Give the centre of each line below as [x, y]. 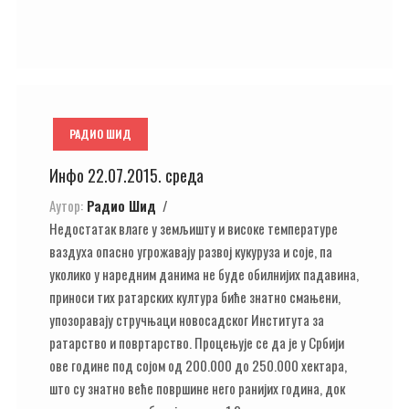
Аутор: [66, 205]
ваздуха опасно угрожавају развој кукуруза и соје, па [191, 251]
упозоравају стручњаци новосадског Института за [187, 319]
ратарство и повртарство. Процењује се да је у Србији [197, 342]
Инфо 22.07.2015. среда [126, 175]
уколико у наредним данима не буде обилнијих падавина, [204, 273]
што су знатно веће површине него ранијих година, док [197, 388]
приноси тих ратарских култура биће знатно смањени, [195, 296]
